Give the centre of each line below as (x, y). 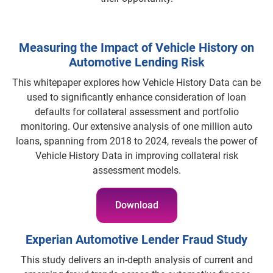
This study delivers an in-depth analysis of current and (136, 260)
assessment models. (136, 171)
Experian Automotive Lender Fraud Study (136, 240)
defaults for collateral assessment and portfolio (136, 112)
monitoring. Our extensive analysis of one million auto (136, 127)
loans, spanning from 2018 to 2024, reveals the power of (136, 141)
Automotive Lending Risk (136, 62)
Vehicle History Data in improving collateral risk (136, 156)
